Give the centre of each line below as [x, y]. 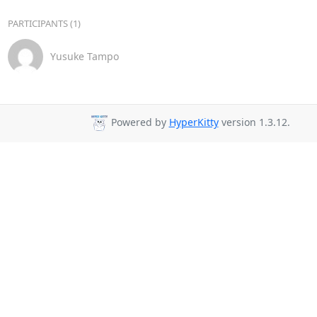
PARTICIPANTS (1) [44, 23]
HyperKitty [194, 122]
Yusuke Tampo [84, 56]
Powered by [138, 122]
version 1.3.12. [254, 122]
